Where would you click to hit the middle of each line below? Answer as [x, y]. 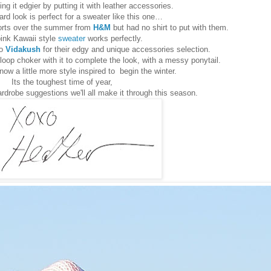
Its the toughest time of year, [62, 82]
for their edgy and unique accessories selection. [126, 50]
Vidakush [23, 50]
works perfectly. [114, 39]
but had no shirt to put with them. [169, 28]
